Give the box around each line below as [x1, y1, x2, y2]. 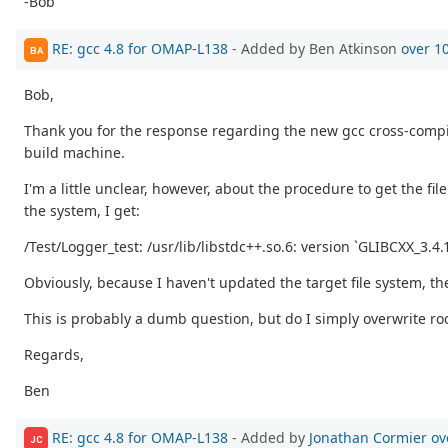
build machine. [24, 143, 125, 163]
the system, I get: [24, 201, 140, 221]
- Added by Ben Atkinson [228, 39, 401, 58]
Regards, [24, 345, 84, 365]
